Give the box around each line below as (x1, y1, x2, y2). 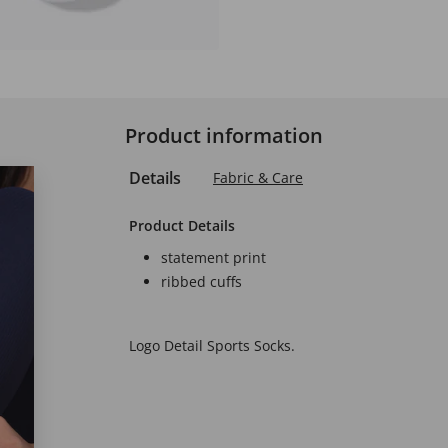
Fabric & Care (213, 168, 303, 187)
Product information (125, 122, 323, 149)
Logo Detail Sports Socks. (129, 336, 295, 355)
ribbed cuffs (161, 272, 242, 291)
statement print (161, 248, 266, 267)
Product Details (129, 216, 235, 235)
